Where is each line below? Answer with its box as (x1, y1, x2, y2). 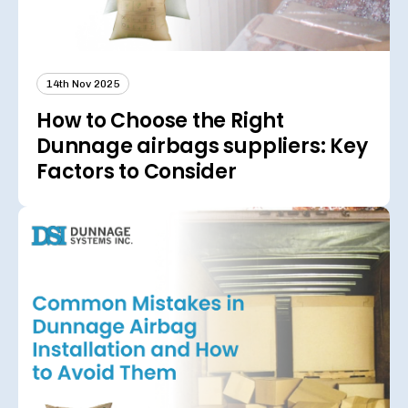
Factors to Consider (36, 158, 237, 187)
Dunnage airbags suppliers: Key (36, 132, 368, 161)
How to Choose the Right (36, 107, 284, 136)
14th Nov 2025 (46, 77, 119, 91)
